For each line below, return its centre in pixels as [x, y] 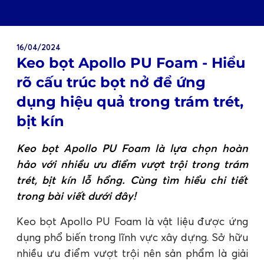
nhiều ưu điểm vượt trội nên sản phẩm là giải [132, 253]
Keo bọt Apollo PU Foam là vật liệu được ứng [132, 221]
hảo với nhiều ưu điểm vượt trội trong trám [132, 164]
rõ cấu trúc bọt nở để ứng [111, 82]
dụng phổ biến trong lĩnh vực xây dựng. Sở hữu [132, 237]
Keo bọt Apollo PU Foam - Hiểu [131, 62]
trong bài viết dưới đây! [76, 196]
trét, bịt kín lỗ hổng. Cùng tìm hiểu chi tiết [132, 180]
